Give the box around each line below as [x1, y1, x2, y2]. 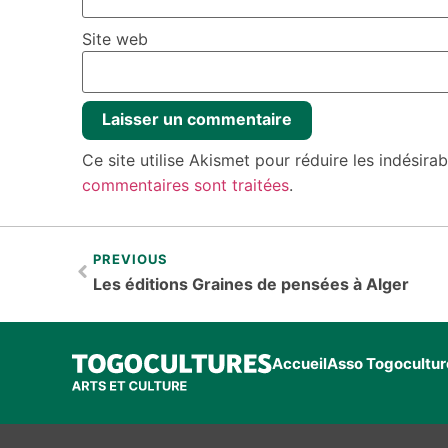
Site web [82, 29, 148, 50]
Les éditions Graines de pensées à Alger [93, 273, 409, 294]
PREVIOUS [93, 250, 168, 267]
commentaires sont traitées [82, 174, 289, 195]
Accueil [272, 353, 327, 373]
